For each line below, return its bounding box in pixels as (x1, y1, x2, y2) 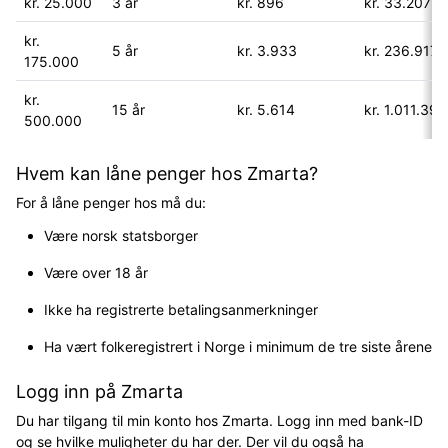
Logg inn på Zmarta (16, 380, 183, 402)
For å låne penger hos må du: (16, 193, 210, 211)
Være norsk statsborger (44, 226, 198, 244)
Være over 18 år (44, 263, 148, 281)
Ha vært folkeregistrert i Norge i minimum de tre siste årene (44, 337, 432, 355)
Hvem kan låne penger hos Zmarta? (16, 162, 318, 184)
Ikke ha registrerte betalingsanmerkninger (44, 300, 318, 318)
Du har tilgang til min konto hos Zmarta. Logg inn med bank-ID (16, 411, 423, 429)
